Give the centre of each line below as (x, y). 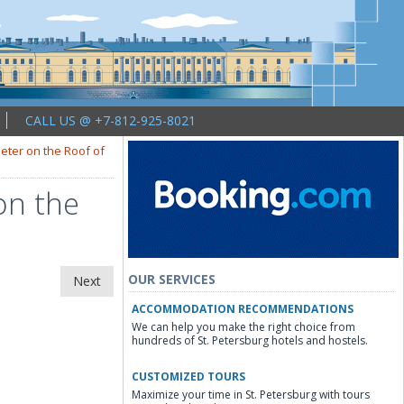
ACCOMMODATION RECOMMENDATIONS (243, 309)
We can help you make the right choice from (243, 327)
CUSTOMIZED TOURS (188, 376)
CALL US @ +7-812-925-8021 (110, 120)
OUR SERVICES (172, 279)
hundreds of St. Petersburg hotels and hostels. (250, 340)
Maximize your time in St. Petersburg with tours (251, 395)
